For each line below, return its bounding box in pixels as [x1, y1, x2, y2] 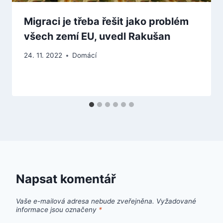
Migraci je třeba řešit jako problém [24, 15, 189, 27]
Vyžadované [156, 197, 196, 205]
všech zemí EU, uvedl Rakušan [24, 30, 170, 42]
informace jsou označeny [16, 205, 99, 214]
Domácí [72, 51, 97, 60]
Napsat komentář [16, 172, 116, 187]
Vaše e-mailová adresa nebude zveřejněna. [16, 197, 154, 205]
